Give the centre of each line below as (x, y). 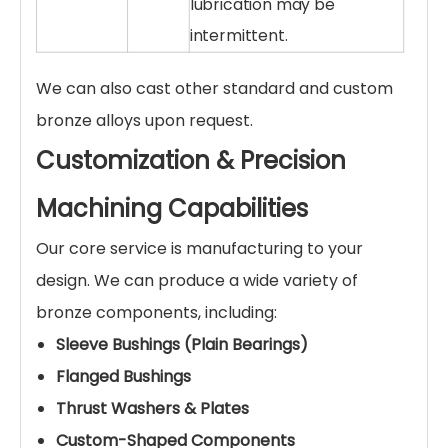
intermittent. (238, 35)
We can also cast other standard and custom (214, 88)
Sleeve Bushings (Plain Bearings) (182, 344)
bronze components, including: (156, 312)
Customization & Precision (191, 160)
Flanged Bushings (123, 376)
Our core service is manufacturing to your (199, 248)
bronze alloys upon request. (144, 120)
